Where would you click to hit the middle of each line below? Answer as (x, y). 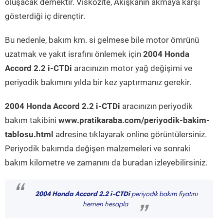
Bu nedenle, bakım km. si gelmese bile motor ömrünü (102, 40)
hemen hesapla (105, 205)
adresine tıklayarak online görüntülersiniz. (130, 134)
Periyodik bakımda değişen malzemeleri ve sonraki (98, 148)
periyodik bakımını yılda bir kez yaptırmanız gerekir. (98, 82)
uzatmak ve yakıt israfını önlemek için (74, 54)
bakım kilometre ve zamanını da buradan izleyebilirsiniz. (106, 163)
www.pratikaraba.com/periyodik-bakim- (134, 120)
